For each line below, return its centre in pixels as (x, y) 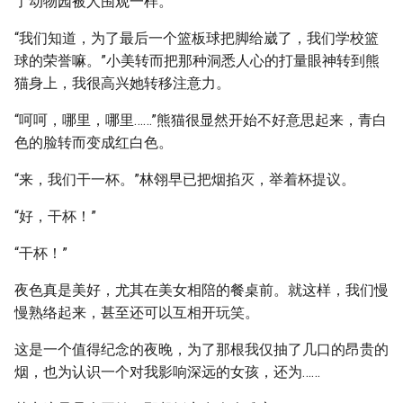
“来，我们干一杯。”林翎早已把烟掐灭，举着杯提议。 (185, 179)
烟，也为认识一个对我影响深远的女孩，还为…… (167, 372)
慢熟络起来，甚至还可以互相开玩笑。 (137, 313)
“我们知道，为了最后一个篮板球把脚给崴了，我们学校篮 (197, 38)
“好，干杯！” (55, 216)
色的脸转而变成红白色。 (94, 143)
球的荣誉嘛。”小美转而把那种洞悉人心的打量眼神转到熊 (197, 61)
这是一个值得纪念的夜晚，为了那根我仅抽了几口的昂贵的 (201, 349)
